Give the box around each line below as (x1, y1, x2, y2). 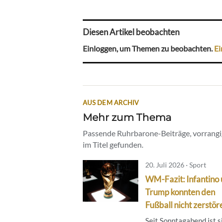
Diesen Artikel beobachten (83, 27, 179, 38)
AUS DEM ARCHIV (83, 98, 139, 107)
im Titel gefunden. (83, 139, 143, 149)
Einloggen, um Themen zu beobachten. (83, 43, 214, 53)
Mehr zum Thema (83, 111, 171, 123)
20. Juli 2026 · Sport (145, 160, 206, 169)
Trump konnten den (145, 186, 215, 197)
